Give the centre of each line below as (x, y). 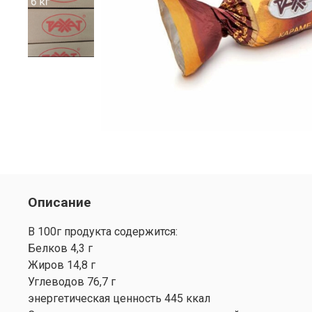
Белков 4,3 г (60, 248)
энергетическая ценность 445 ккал (119, 298)
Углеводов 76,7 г (72, 281)
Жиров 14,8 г (62, 265)
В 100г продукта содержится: (103, 231)
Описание (60, 202)
